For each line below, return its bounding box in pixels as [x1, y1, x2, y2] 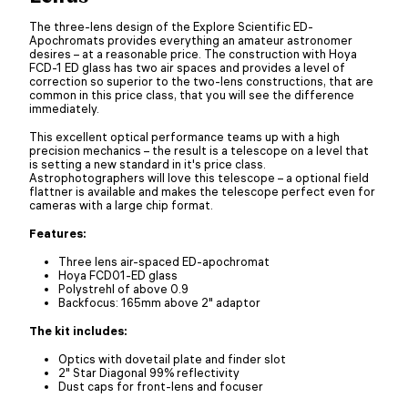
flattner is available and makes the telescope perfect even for [29, 183, 375, 199]
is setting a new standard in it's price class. [29, 156, 266, 171]
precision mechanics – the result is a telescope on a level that [29, 142, 369, 158]
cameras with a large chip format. [29, 197, 213, 212]
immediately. [29, 100, 99, 116]
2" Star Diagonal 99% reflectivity [58, 364, 240, 380]
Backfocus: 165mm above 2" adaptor [58, 294, 260, 310]
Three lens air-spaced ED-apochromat [58, 253, 270, 269]
